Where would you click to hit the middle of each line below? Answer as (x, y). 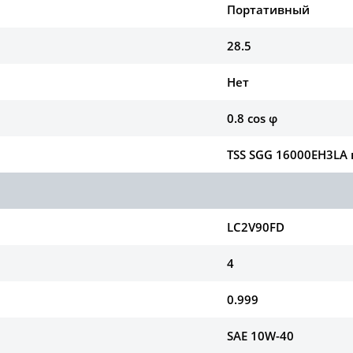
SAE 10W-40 (261, 336)
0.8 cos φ (253, 119)
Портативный (269, 10)
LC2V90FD (256, 227)
